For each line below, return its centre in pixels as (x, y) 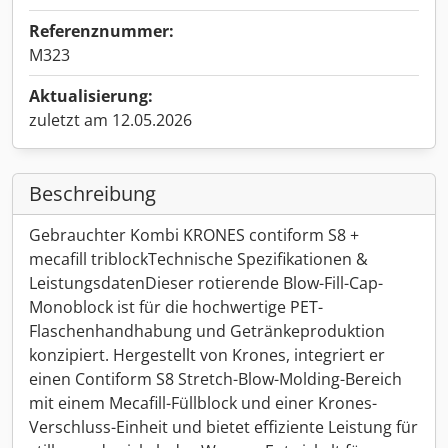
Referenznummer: (101, 31)
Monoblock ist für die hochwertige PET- (176, 307)
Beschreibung (92, 193)
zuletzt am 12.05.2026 (110, 120)
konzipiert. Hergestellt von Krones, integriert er (207, 355)
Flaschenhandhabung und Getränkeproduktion (207, 331)
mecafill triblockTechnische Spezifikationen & (198, 259)
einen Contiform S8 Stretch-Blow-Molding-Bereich (215, 379)
